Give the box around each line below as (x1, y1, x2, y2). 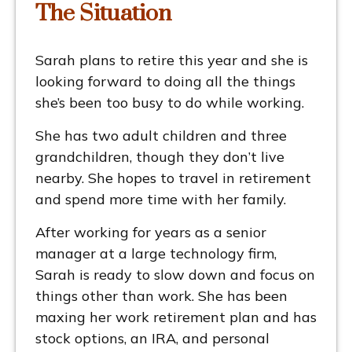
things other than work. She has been (35, 287, 288, 306)
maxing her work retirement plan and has (35, 308, 317, 327)
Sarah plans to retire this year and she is (35, 51, 308, 70)
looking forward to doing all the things (35, 72, 295, 91)
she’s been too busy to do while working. (35, 93, 304, 112)
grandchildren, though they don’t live (35, 148, 284, 167)
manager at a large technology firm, (35, 244, 277, 263)
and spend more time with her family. (35, 190, 290, 209)
